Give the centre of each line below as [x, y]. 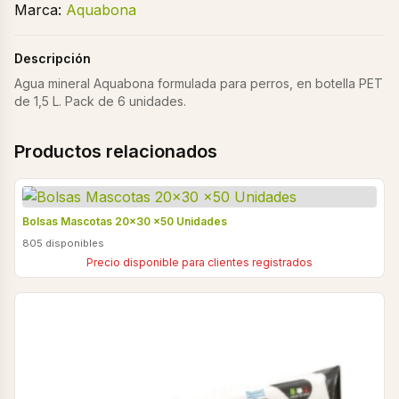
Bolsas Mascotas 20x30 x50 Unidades [125, 221]
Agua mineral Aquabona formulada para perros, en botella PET [199, 83]
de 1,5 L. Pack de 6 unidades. [100, 101]
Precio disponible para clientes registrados [199, 262]
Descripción [53, 58]
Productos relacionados [116, 151]
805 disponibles [63, 243]
